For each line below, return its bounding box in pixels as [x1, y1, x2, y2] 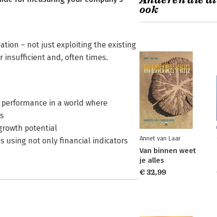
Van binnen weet [139, 146, 196, 155]
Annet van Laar [139, 135, 181, 142]
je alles [139, 156, 164, 165]
